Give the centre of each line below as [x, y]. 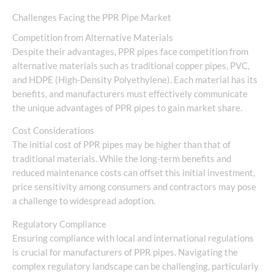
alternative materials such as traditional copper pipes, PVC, [131, 65]
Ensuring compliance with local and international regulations [133, 238]
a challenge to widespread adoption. [84, 201]
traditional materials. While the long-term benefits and [122, 159]
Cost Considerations [53, 131]
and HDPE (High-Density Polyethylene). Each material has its [135, 80]
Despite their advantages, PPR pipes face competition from [130, 51]
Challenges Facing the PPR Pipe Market [92, 17]
